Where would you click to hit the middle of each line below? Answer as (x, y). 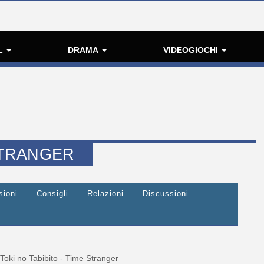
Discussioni (166, 194)
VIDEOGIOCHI (192, 50)
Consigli (52, 194)
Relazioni (105, 194)
